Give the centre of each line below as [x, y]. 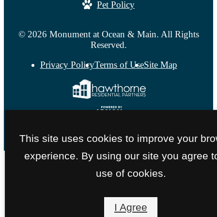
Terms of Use [119, 64]
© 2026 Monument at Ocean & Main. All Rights [108, 34]
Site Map [160, 64]
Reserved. [108, 45]
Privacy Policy [67, 64]
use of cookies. [131, 173]
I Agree [131, 207]
